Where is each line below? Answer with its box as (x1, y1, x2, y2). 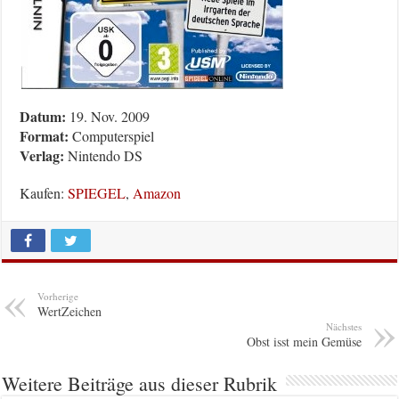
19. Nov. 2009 (66, 107, 151, 126)
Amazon (133, 183, 182, 203)
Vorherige (37, 289, 79, 304)
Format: (20, 126, 69, 147)
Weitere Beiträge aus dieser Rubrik (2, 370, 278, 397)
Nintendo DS (64, 146, 143, 166)
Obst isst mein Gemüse (246, 333, 362, 351)
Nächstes (325, 320, 362, 334)
